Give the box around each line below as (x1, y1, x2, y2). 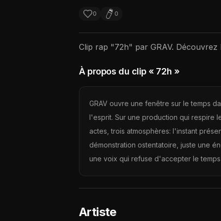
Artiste (79, 205, 116, 219)
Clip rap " (79, 42, 114, 52)
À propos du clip (79, 66, 147, 76)
